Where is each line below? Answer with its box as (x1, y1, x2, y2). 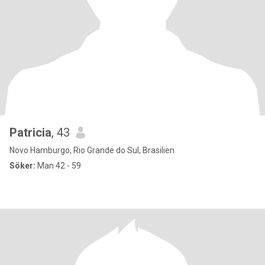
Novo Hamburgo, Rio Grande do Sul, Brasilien (9, 146, 174, 155)
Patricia (9, 125, 51, 140)
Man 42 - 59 (35, 161, 81, 170)
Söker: (9, 161, 35, 170)
